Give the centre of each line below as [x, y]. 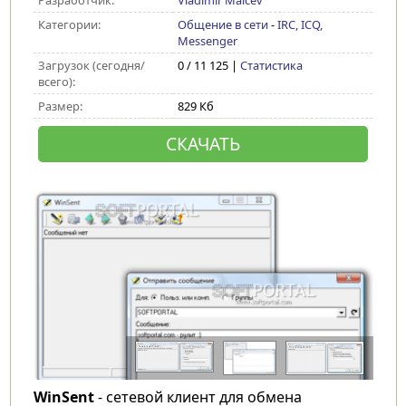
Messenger [207, 41]
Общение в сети [222, 24]
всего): [56, 82]
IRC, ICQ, [300, 24]
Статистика [271, 65]
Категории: [69, 24]
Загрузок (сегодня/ [91, 65]
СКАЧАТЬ [203, 144]
